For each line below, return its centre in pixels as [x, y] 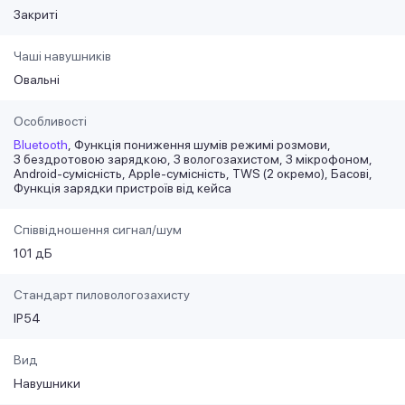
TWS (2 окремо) [278, 174]
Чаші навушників [62, 57]
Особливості [50, 122]
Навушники [47, 384]
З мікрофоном [327, 160]
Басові [350, 174]
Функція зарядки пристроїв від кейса [122, 188]
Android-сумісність [68, 174]
